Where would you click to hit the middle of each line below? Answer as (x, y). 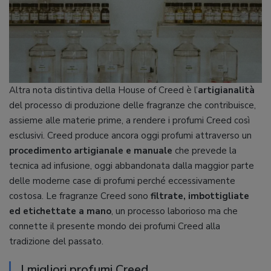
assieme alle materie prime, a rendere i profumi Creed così (129, 120)
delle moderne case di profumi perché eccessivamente (122, 181)
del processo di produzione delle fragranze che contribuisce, (132, 105)
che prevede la (204, 151)
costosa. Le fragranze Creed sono (79, 196)
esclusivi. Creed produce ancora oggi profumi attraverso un (130, 135)
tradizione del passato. (56, 241)
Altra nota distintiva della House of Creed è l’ (103, 90)
